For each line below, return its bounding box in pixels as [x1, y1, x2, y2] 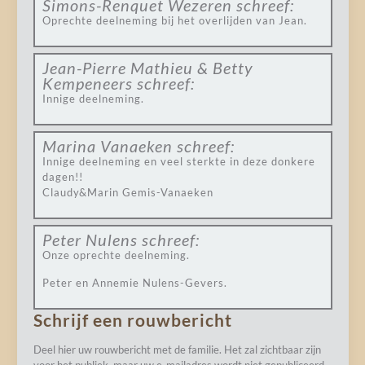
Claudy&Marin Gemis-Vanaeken [42, 186, 213, 199]
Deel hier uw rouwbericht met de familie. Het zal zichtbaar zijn [33, 343, 321, 356]
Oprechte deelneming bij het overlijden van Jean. [42, 14, 307, 27]
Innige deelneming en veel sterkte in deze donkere [42, 155, 315, 168]
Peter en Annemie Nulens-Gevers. [42, 276, 227, 289]
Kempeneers [42, 73, 133, 93]
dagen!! [42, 170, 83, 183]
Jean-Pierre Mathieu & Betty [42, 58, 253, 77]
